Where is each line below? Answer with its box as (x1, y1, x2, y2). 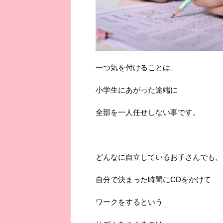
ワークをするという (96, 197, 163, 206)
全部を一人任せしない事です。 (96, 108, 200, 116)
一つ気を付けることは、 (96, 63, 178, 72)
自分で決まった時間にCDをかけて (96, 175, 211, 184)
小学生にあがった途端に (96, 85, 178, 94)
